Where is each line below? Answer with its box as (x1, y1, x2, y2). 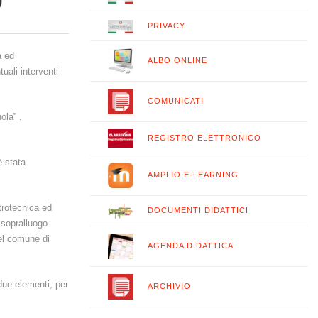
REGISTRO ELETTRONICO (148, 133, 261, 142)
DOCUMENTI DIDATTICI (148, 205, 248, 214)
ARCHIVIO (148, 281, 191, 290)
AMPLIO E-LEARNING (148, 170, 238, 179)
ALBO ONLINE (148, 55, 207, 65)
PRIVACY (148, 21, 185, 31)
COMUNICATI (148, 96, 204, 105)
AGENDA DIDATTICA (148, 241, 234, 250)
